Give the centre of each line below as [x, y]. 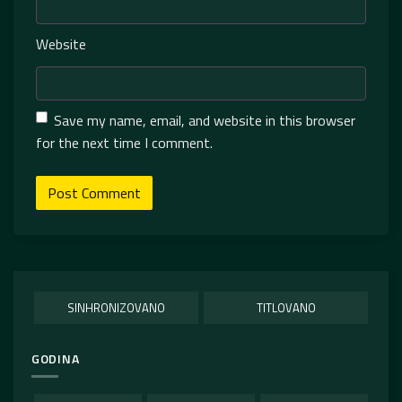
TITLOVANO [286, 307]
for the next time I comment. [124, 142]
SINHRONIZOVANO [116, 307]
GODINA [56, 358]
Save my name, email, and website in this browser [205, 120]
